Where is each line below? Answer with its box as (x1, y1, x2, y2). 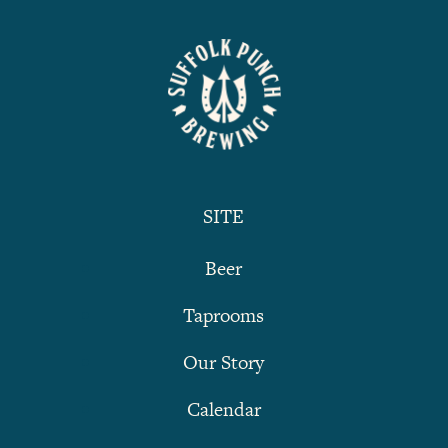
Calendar (186, 395, 261, 423)
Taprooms (183, 301, 265, 329)
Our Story (183, 348, 265, 376)
